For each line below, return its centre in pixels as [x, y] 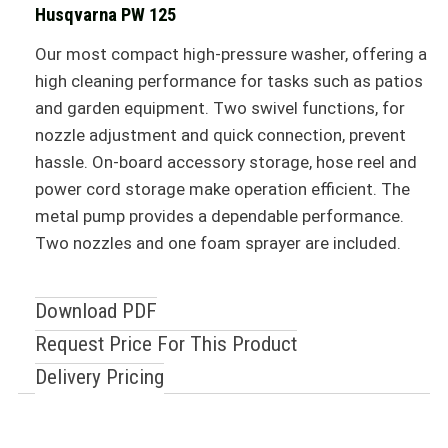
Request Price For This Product [165, 344]
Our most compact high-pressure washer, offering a [230, 54]
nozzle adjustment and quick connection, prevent [220, 135]
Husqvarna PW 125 [105, 15]
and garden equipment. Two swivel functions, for [219, 108]
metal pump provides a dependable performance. [219, 216]
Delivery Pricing [99, 377]
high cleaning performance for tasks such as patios [228, 81]
